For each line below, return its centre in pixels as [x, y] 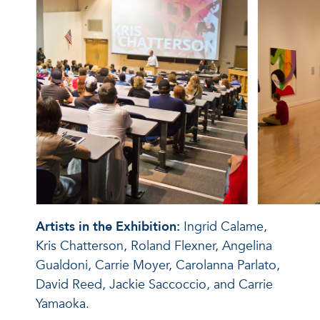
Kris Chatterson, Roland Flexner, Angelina [154, 246]
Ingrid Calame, [225, 227]
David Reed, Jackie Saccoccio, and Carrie [154, 285]
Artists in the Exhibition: [110, 227]
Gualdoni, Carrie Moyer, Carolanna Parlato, [158, 265]
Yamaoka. [62, 304]
